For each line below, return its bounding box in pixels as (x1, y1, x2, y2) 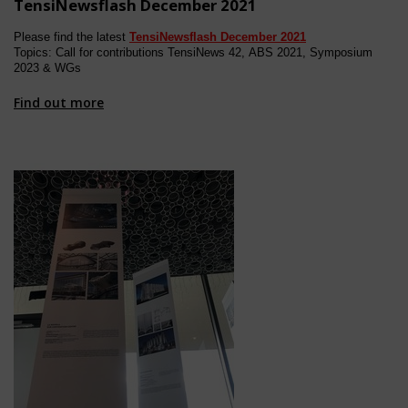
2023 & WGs (14, 61, 81, 75)
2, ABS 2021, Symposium (235, 46, 372, 59)
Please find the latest (14, 30, 129, 44)
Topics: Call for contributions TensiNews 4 (14, 46, 235, 59)
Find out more (14, 94, 104, 111)
